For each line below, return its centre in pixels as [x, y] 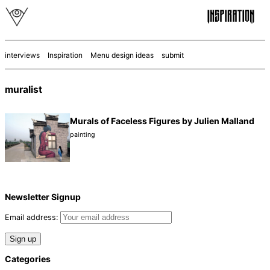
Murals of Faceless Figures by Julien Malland [162, 121]
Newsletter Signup [43, 197]
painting [83, 135]
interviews [22, 55]
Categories [28, 259]
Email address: [33, 218]
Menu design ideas [122, 55]
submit [173, 55]
